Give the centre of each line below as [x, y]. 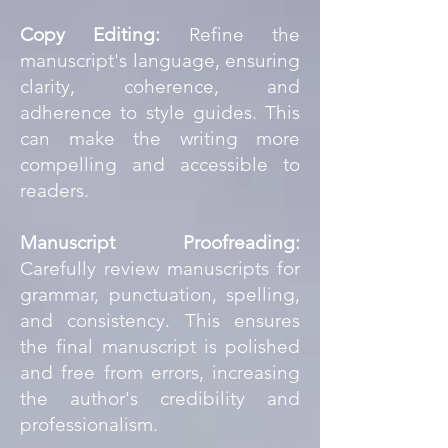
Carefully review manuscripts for [160, 268]
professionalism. [91, 424]
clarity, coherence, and [160, 86]
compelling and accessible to [160, 164]
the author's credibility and [160, 398]
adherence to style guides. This [160, 112]
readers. [54, 190]
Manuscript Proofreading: [160, 242]
